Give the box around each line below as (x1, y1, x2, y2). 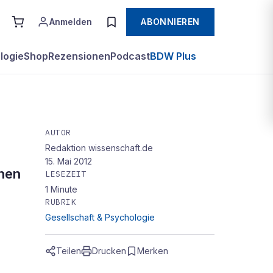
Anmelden (49, 16, 93, 27)
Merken (137, 246, 168, 256)
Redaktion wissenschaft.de (45, 143, 153, 153)
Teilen (56, 246, 81, 256)
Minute (51, 184, 77, 194)
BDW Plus (150, 50, 196, 62)
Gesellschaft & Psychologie (45, 212, 155, 222)
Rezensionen (48, 50, 110, 62)
